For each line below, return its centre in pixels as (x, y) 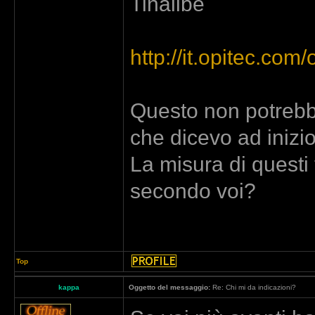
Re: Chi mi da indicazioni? (253, 287)
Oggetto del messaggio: (169, 287)
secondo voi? (193, 191)
